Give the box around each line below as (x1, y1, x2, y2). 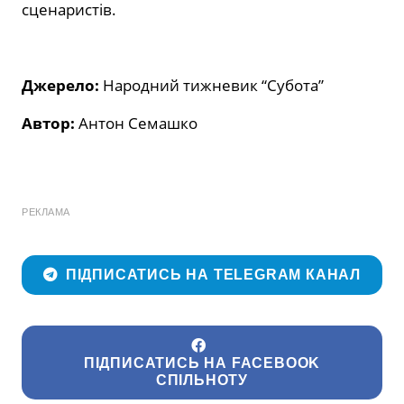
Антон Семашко (78, 112, 197, 133)
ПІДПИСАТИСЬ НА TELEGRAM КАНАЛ (65, 267, 362, 283)
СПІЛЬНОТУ (155, 372, 249, 388)
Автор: (22, 112, 78, 133)
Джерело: (22, 74, 103, 96)
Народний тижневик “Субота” (103, 74, 324, 96)
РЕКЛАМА (22, 206, 70, 217)
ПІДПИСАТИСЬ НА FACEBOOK (83, 354, 321, 371)
